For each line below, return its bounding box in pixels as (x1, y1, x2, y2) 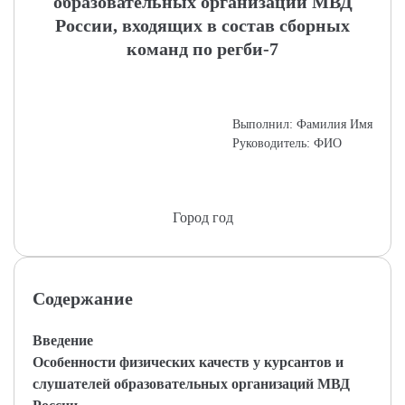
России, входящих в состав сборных (55, 15, 350, 35)
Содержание (33, 288, 133, 308)
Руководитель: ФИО (232, 137, 342, 150)
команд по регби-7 (127, 39, 278, 59)
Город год (172, 210, 233, 225)
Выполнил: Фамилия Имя (232, 118, 372, 131)
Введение (33, 333, 93, 348)
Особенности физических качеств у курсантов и (33, 354, 344, 370)
